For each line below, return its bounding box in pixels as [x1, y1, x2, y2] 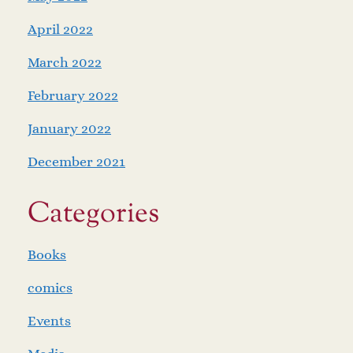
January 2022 [28, 121, 111, 137]
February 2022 [28, 87, 118, 104]
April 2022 [28, 21, 93, 38]
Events [28, 313, 71, 329]
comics [28, 280, 72, 296]
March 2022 [28, 54, 102, 71]
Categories [28, 194, 159, 236]
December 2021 [28, 154, 125, 170]
